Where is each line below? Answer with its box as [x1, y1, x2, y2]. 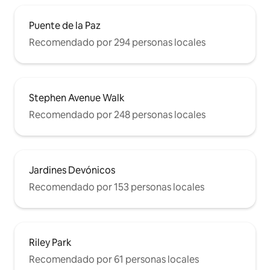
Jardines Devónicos [29, 163, 115, 177]
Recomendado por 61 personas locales [29, 253, 199, 266]
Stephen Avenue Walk [29, 91, 125, 104]
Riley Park [29, 236, 72, 249]
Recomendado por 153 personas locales [29, 180, 204, 193]
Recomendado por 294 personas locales [29, 36, 206, 49]
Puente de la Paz [29, 19, 101, 32]
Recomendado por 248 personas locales [29, 108, 206, 121]
